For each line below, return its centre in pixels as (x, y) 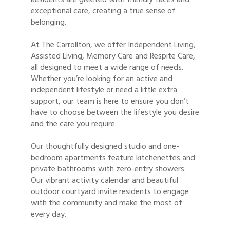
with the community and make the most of (107, 203)
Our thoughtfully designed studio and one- (105, 146)
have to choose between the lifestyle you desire (115, 112)
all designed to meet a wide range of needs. (107, 67)
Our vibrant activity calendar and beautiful (104, 180)
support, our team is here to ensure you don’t (110, 101)
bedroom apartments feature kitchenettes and (113, 157)
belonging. (49, 22)
